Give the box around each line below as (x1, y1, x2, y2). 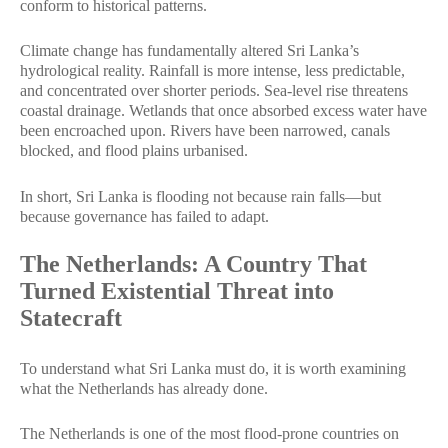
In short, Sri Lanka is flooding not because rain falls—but (20, 187, 381, 205)
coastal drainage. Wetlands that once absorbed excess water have (20, 102, 427, 119)
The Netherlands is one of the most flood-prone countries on (20, 425, 399, 442)
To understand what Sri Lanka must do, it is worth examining (20, 359, 406, 377)
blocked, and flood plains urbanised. (20, 142, 248, 159)
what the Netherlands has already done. (20, 379, 268, 397)
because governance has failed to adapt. (20, 207, 269, 225)
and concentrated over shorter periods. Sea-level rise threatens (20, 82, 408, 99)
